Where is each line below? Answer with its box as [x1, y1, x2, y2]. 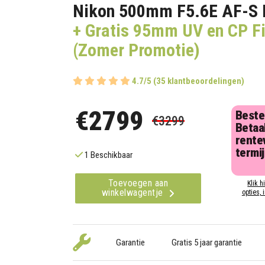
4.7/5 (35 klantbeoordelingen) [132, 76, 245, 87]
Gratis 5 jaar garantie [171, 237, 242, 248]
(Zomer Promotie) [73, 40, 201, 60]
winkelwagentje [101, 187, 166, 199]
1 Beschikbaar [83, 150, 133, 161]
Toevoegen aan [108, 177, 169, 189]
